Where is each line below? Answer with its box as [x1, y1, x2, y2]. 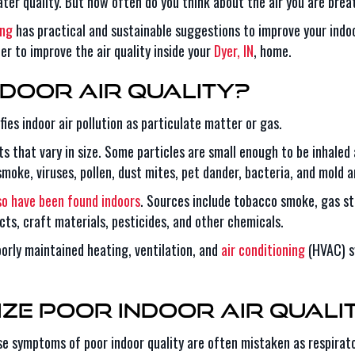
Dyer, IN [214, 40, 254, 61]
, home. [254, 40, 292, 61]
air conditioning [221, 239, 305, 260]
